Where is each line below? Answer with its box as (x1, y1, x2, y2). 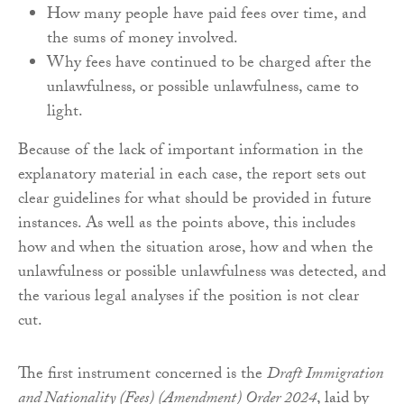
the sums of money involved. (47, 26, 238, 55)
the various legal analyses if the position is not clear (18, 284, 359, 313)
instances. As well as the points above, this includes (18, 211, 355, 240)
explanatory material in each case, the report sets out (18, 162, 366, 191)
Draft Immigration (267, 362, 383, 390)
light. (47, 99, 83, 128)
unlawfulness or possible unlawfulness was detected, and (18, 260, 386, 289)
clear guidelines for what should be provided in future (18, 187, 372, 216)
